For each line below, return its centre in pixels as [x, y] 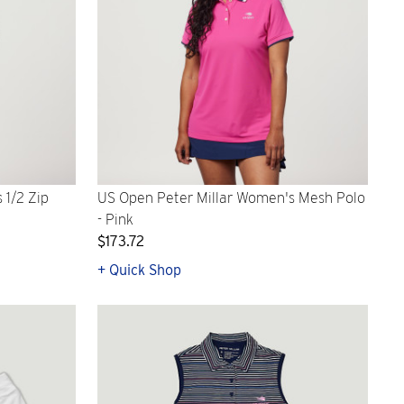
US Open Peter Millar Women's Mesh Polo [231, 197]
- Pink [115, 219]
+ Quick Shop [139, 270]
